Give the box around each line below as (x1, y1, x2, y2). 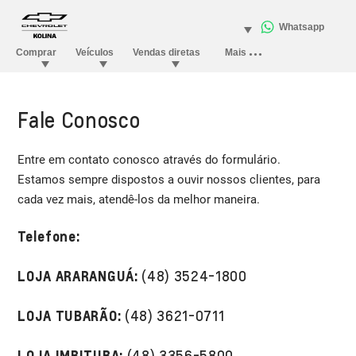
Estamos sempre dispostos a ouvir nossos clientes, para (17, 172, 321, 187)
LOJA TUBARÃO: (17, 307, 122, 324)
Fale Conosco (17, 106, 141, 133)
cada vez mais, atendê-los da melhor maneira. (17, 192, 261, 207)
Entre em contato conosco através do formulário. (17, 152, 281, 167)
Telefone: (17, 227, 80, 245)
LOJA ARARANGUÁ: (17, 267, 138, 284)
